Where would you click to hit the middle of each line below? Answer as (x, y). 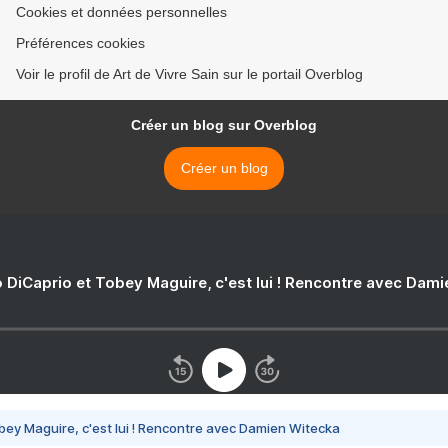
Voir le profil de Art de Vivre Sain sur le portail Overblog (189, 74)
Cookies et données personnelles (121, 12)
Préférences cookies (80, 43)
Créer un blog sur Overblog (224, 125)
